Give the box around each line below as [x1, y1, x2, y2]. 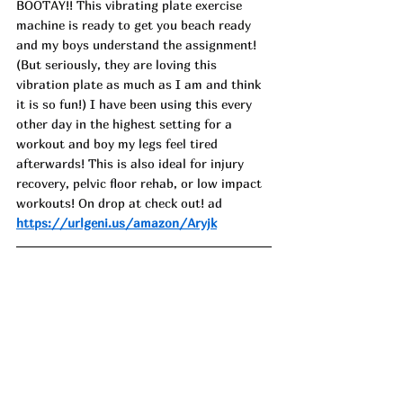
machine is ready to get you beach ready [16, 17, 255, 33]
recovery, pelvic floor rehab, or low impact [16, 175, 265, 192]
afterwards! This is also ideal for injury [16, 156, 247, 172]
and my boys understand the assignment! [16, 37, 260, 53]
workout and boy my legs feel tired [16, 136, 221, 152]
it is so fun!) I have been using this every [16, 96, 255, 112]
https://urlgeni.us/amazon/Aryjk [16, 215, 217, 231]
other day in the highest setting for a [16, 116, 236, 132]
